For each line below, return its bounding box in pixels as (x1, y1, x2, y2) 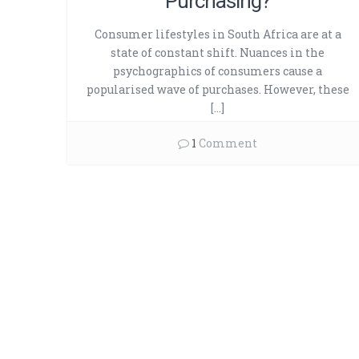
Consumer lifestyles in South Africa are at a (94, 26, 341, 42)
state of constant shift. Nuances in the (111, 45, 325, 61)
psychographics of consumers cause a (113, 63, 323, 79)
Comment (196, 135, 258, 151)
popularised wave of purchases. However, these (86, 82, 349, 98)
